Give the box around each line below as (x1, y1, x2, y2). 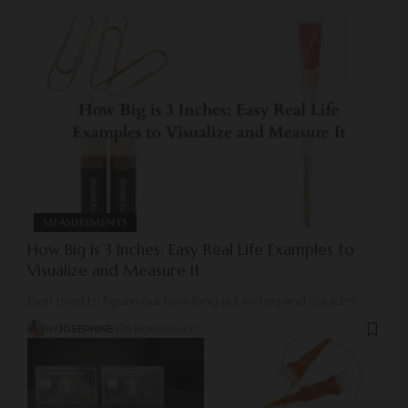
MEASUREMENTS (43, 216, 128, 229)
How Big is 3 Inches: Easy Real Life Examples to (27, 240, 354, 260)
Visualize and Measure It (27, 260, 200, 281)
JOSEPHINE (58, 322, 113, 335)
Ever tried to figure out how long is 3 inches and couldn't (27, 293, 357, 309)
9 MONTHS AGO (125, 322, 199, 335)
